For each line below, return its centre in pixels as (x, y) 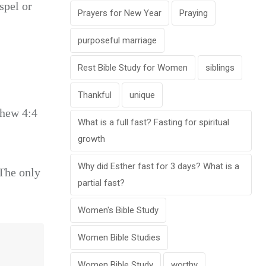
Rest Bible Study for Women (133, 68)
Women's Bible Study (118, 210)
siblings (220, 68)
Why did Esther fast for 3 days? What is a (159, 167)
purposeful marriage (117, 41)
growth (91, 139)
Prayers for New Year (120, 13)
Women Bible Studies (119, 238)
